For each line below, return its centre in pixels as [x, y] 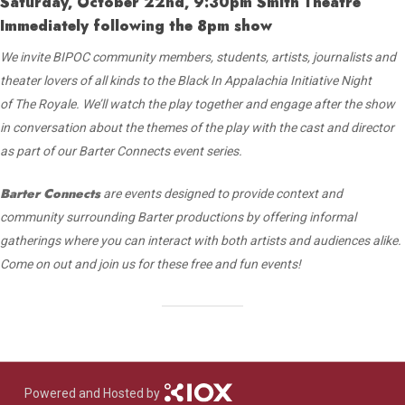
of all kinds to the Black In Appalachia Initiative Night [226, 80]
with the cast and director [323, 127]
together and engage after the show [295, 104]
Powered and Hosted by [92, 393]
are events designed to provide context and [222, 193]
